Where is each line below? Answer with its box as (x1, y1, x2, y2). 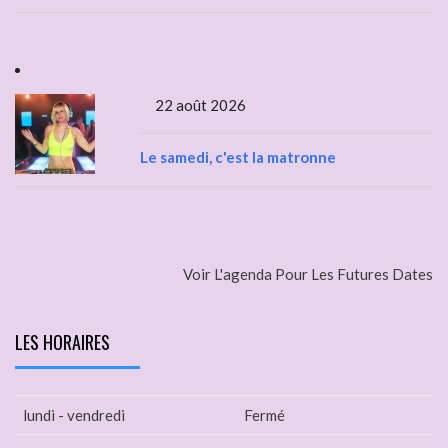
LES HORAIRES (15, 329, 110, 356)
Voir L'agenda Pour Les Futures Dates (183, 265, 433, 284)
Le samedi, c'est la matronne (140, 148, 336, 167)
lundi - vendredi (23, 406, 125, 425)
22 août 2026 (155, 96, 246, 115)
